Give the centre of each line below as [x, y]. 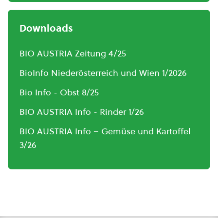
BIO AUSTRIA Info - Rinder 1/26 [82, 112]
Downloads [46, 28]
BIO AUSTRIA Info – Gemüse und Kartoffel [105, 131]
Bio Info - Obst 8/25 [59, 92]
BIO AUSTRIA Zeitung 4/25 [73, 53]
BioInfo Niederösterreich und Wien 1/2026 [103, 73]
